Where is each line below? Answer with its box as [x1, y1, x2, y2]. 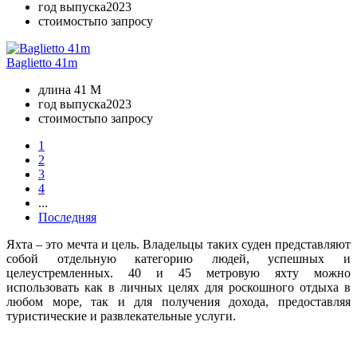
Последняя [38, 210, 96, 224]
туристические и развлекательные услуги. [6, 308, 236, 323]
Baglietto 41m [6, 55, 77, 69]
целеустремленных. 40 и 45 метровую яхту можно [6, 265, 351, 280]
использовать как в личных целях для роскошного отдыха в [6, 280, 351, 294]
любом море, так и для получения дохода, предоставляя [6, 294, 351, 308]
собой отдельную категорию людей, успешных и [6, 251, 351, 265]
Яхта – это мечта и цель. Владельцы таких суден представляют [6, 237, 351, 251]
